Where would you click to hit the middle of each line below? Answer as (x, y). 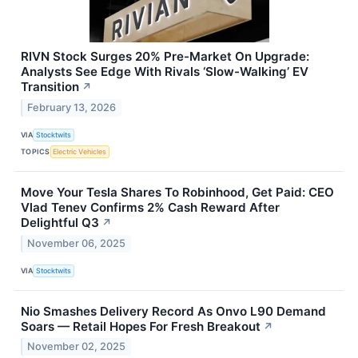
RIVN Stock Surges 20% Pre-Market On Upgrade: (165, 57)
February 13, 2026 (72, 107)
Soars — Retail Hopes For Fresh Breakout (141, 326)
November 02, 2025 (77, 347)
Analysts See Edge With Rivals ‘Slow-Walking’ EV (165, 72)
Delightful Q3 (60, 222)
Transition (50, 87)
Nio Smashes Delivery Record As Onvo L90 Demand (173, 311)
